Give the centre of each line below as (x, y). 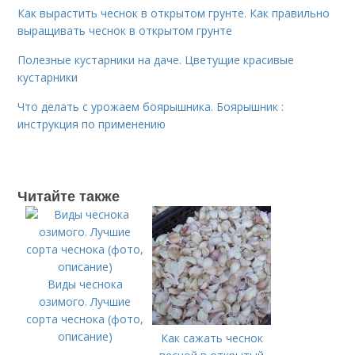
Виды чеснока (85, 284)
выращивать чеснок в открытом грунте (125, 31)
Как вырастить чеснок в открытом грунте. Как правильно (174, 13)
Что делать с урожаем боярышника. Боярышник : (151, 107)
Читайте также (69, 196)
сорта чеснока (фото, (85, 319)
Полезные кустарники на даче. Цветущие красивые (156, 60)
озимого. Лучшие (85, 302)
